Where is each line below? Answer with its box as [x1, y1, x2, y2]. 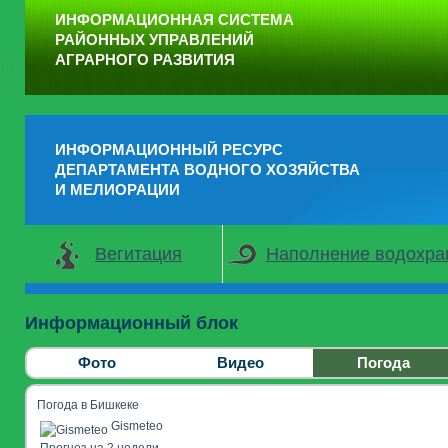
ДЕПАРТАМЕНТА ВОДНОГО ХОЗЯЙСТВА [55, 161, 360, 178]
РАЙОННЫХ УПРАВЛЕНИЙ [55, 31, 254, 48]
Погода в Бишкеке [37, 398, 139, 412]
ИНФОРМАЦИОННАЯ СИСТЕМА [55, 11, 294, 28]
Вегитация [95, 244, 182, 264]
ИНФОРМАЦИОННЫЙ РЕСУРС [55, 141, 283, 158]
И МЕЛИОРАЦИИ [55, 181, 180, 198]
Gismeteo [111, 419, 163, 433]
